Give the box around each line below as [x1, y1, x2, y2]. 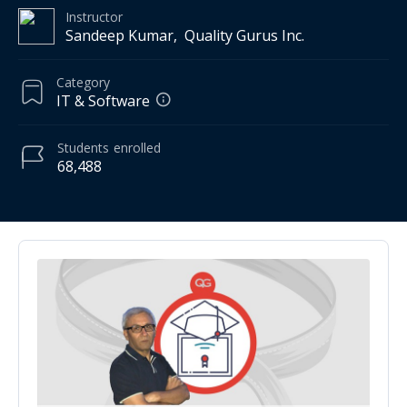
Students [57, 138, 109, 156]
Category [56, 73, 110, 91]
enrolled [114, 138, 161, 156]
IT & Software [56, 90, 150, 111]
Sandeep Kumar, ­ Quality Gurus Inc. [65, 25, 304, 45]
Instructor [65, 7, 123, 25]
